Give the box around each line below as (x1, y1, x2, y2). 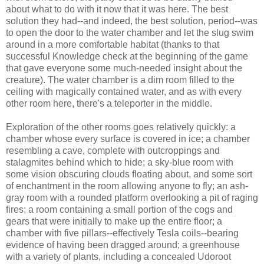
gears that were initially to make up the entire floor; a (6, 216, 222, 226)
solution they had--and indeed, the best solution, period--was (6, 15, 258, 26)
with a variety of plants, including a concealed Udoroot (6, 251, 231, 262)
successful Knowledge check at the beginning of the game (6, 51, 248, 61)
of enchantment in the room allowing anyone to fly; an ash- (6, 180, 248, 191)
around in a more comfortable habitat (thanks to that (6, 39, 219, 49)
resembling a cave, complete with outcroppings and (6, 145, 220, 156)
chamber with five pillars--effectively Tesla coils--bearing (6, 227, 239, 238)
